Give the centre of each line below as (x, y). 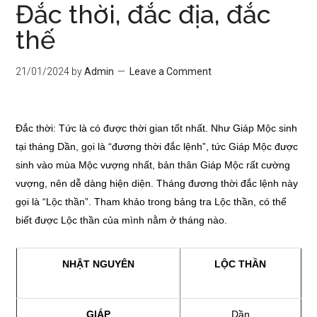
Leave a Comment (171, 71)
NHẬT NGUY (91, 264)
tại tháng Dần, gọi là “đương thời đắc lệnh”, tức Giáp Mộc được (157, 146)
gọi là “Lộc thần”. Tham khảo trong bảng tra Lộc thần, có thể (151, 202)
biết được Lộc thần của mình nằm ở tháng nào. (122, 220)
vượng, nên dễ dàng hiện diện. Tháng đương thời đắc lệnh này (157, 183)
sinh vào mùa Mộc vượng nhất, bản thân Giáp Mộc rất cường (153, 165)
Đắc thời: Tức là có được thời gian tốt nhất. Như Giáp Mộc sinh (157, 128)
